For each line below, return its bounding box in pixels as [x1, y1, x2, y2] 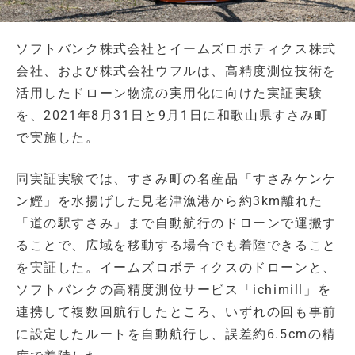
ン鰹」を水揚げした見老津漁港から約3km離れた [16, 193, 323, 209]
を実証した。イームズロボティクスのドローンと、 [16, 260, 337, 276]
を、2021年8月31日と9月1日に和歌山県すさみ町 [16, 108, 329, 124]
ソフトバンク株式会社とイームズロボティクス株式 [16, 41, 337, 57]
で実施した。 [16, 130, 100, 146]
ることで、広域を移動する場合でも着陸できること [16, 238, 337, 254]
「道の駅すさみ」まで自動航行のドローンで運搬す [16, 216, 337, 231]
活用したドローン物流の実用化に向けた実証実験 [16, 86, 323, 101]
